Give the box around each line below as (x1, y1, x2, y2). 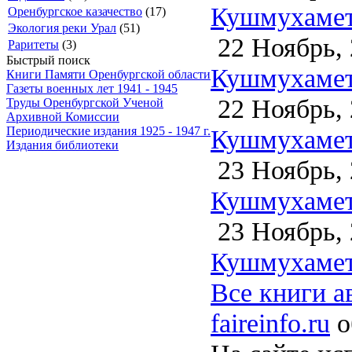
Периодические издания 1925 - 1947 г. (6, 124, 211, 137)
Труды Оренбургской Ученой (6, 96, 163, 109)
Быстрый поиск (6, 53, 90, 67)
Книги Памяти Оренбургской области (6, 68, 211, 81)
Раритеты (8, 38, 59, 51)
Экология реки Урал (8, 21, 116, 35)
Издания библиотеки (6, 138, 119, 152)
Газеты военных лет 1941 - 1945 (6, 82, 178, 95)
